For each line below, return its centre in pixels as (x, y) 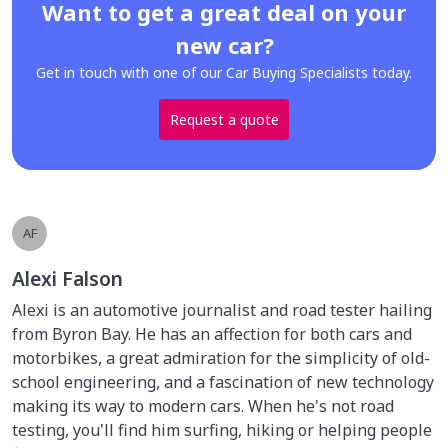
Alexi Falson (67, 278)
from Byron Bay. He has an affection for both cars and (212, 333)
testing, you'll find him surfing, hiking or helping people (222, 429)
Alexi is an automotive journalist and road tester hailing (222, 309)
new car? (224, 44)
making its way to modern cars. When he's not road (203, 405)
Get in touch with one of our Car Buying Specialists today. (224, 72)
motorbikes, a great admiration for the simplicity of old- (221, 357)
